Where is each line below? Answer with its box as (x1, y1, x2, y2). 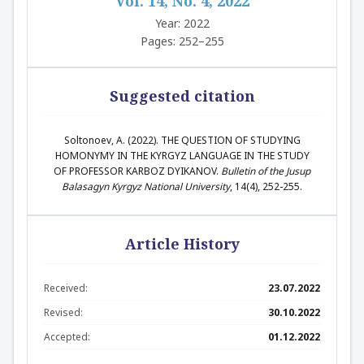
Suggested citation (109, 86, 255, 106)
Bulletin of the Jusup (221, 164, 310, 178)
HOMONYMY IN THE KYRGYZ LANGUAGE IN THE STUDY (54, 149, 310, 162)
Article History (124, 234, 240, 253)
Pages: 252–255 (140, 33, 224, 49)
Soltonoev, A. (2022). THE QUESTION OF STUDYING (63, 133, 301, 147)
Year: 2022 (154, 15, 210, 31)
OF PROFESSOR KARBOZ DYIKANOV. (54, 164, 221, 178)
